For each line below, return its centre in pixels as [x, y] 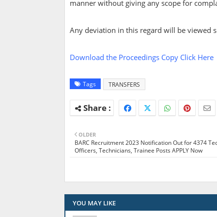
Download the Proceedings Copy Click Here [142, 57]
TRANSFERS [124, 85]
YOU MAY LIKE [94, 203]
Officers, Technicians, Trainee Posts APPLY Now [139, 150]
